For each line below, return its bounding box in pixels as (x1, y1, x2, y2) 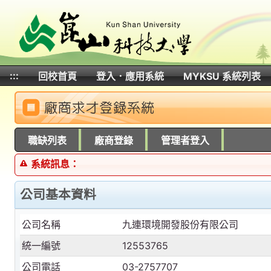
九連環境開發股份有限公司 (122, 218, 239, 230)
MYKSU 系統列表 (183, 70, 261, 82)
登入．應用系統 (96, 70, 164, 82)
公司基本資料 (20, 186, 96, 202)
